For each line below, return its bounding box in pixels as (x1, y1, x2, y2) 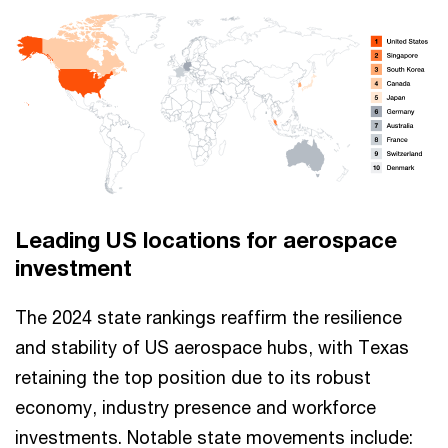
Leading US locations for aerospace (15, 227, 397, 254)
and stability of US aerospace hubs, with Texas (15, 336, 409, 359)
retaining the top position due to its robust (15, 366, 371, 389)
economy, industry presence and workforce (15, 396, 376, 419)
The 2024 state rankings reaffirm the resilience (15, 306, 402, 329)
